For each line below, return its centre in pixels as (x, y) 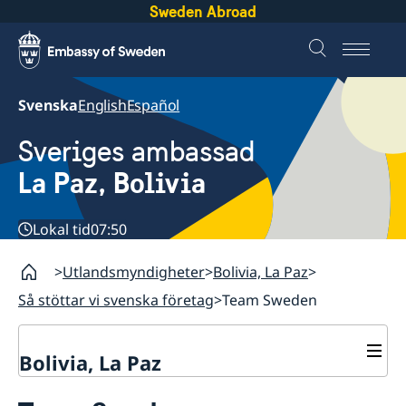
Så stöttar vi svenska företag (116, 300)
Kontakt (49, 387)
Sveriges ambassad (136, 152)
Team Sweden (270, 300)
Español (153, 105)
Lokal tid (62, 230)
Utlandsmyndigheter (134, 272)
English (102, 105)
